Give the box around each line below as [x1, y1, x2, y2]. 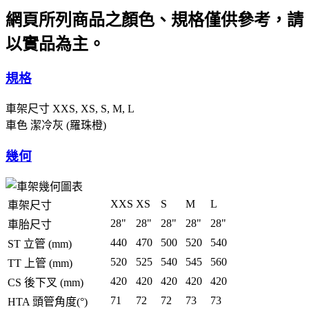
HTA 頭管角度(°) [8, 295, 88, 308]
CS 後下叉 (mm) [8, 276, 83, 288]
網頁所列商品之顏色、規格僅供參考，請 [6, 10, 303, 29]
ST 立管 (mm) [8, 237, 72, 250]
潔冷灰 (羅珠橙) [30, 119, 106, 132]
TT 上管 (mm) [8, 257, 72, 269]
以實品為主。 [6, 34, 105, 53]
